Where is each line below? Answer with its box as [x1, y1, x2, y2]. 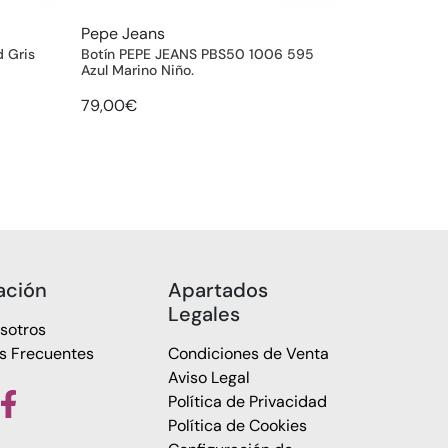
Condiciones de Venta [168, 342, 329, 364]
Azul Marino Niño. [81, 60, 194, 79]
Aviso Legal [168, 366, 250, 388]
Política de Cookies [168, 414, 307, 436]
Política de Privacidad [168, 390, 327, 412]
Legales [168, 300, 240, 327]
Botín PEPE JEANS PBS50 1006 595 [81, 44, 314, 63]
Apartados [168, 276, 268, 303]
